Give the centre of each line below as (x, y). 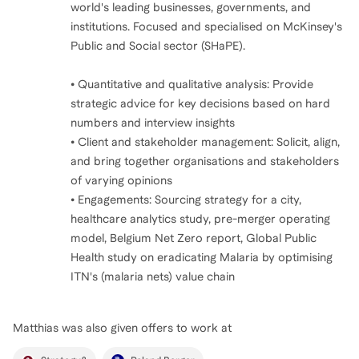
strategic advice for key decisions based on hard (200, 103)
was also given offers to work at (145, 327)
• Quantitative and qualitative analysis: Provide (192, 84)
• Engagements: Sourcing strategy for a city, (186, 199)
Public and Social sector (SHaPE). (158, 45)
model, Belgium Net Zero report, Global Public (194, 238)
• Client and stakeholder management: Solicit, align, (205, 141)
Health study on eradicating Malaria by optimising (202, 257)
